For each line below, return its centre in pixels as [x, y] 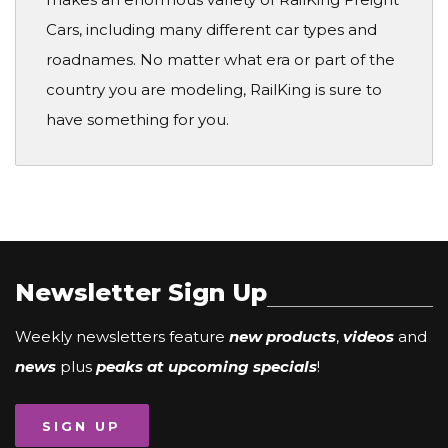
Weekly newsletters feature [122, 336]
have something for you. [137, 120]
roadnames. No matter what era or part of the [220, 60]
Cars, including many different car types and [211, 30]
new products [282, 336]
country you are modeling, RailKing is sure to [214, 90]
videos [368, 336]
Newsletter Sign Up [141, 292]
